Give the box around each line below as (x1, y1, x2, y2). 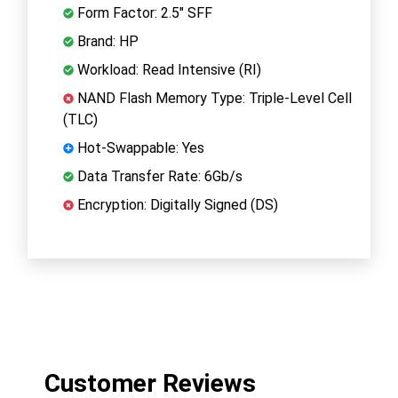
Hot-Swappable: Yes (74, 139, 204, 156)
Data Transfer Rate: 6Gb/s (74, 167, 243, 185)
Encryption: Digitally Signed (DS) (74, 195, 278, 213)
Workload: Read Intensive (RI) (74, 60, 261, 78)
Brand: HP (74, 32, 139, 50)
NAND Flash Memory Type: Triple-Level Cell (74, 89, 352, 107)
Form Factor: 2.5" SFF (74, 4, 212, 21)
